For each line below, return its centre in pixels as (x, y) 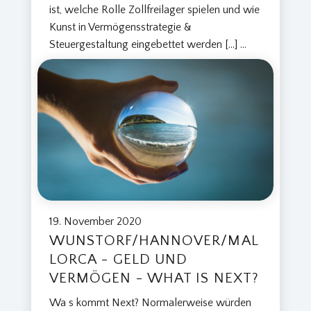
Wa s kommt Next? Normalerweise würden (150, 303)
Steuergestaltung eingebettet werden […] (144, 44)
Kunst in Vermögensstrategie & (120, 27)
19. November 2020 (95, 222)
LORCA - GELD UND (118, 260)
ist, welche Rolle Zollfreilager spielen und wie (154, 9)
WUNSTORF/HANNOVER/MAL (154, 241)
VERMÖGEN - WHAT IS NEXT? (154, 278)
